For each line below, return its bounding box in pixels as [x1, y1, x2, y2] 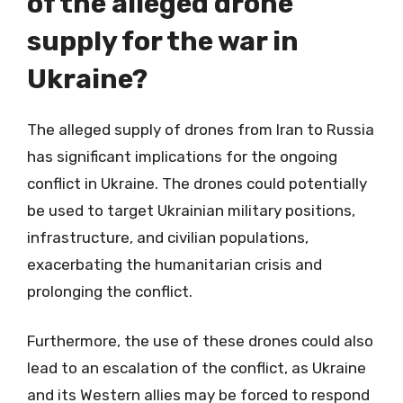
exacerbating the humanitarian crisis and [27, 255, 322, 273]
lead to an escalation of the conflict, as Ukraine [27, 359, 366, 377]
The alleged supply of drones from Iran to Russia [27, 120, 374, 139]
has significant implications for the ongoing [27, 147, 337, 166]
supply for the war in [27, 24, 299, 58]
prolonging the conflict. [27, 282, 193, 300]
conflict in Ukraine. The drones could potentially [27, 174, 367, 193]
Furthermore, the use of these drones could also [27, 332, 373, 350]
